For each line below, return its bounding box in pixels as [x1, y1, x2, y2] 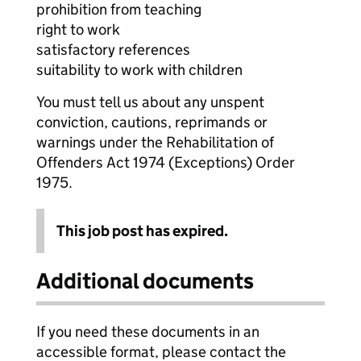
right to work [36, 20, 120, 39]
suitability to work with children [36, 60, 243, 79]
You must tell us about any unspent [36, 93, 264, 111]
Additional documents [36, 268, 254, 294]
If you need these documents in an [36, 322, 259, 341]
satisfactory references [36, 40, 190, 59]
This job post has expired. [56, 222, 228, 240]
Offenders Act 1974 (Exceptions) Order [36, 153, 295, 172]
